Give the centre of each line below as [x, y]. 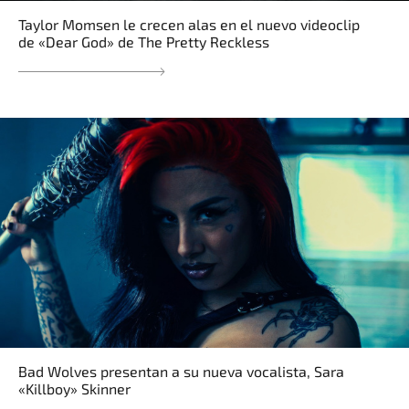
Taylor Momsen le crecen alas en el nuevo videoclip [189, 25]
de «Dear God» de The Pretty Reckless [144, 42]
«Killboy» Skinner [74, 389]
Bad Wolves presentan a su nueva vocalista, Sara [181, 372]
